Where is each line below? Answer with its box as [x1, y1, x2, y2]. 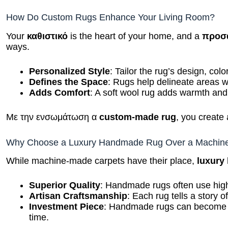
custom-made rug [99, 110, 177, 121]
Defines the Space [29, 75, 108, 86]
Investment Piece [29, 200, 104, 211]
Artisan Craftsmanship [29, 189, 128, 200]
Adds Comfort [29, 86, 91, 97]
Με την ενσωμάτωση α [6, 110, 100, 121]
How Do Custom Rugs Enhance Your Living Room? [6, 11, 215, 22]
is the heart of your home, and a [68, 30, 203, 40]
